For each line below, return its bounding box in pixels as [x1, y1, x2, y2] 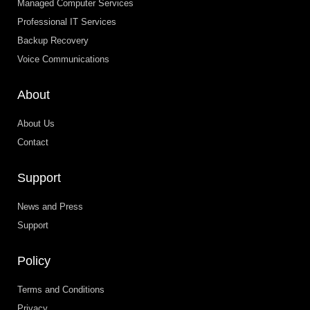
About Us [17, 118, 55, 129]
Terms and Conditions [17, 284, 104, 295]
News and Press [17, 201, 83, 212]
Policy [17, 253, 51, 268]
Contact [17, 136, 48, 147]
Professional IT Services [17, 16, 116, 27]
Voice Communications [17, 53, 109, 64]
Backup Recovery [17, 35, 89, 46]
